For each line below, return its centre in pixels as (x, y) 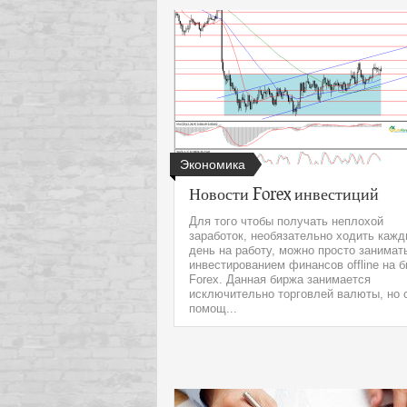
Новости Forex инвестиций (284, 194)
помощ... (213, 308)
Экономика (213, 165)
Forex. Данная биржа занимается (280, 279)
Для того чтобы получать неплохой (286, 221)
